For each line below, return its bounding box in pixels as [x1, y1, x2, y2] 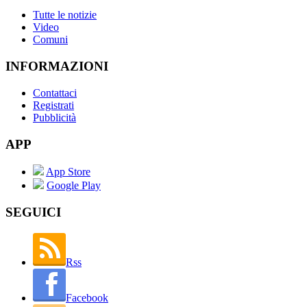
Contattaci [33, 86, 77, 99]
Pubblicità [33, 111, 76, 123]
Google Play [47, 180, 101, 192]
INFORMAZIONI [5, 59, 108, 74]
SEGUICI [5, 204, 61, 219]
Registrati [33, 99, 74, 111]
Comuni [33, 34, 68, 46]
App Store [46, 166, 90, 178]
